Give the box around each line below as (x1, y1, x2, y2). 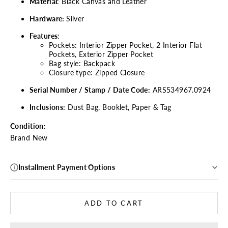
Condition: (10, 122, 46, 131)
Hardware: (30, 14, 65, 23)
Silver (66, 14, 84, 23)
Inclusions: (30, 103, 66, 112)
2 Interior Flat (154, 41, 203, 50)
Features (30, 32, 58, 41)
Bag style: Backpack (49, 59, 115, 68)
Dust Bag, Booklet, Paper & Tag (65, 103, 172, 112)
